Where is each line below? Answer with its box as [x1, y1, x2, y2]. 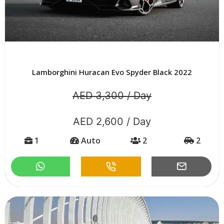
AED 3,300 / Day [72, 89, 151, 101]
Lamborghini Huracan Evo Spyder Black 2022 [32, 66, 192, 77]
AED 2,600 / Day [73, 115, 151, 127]
